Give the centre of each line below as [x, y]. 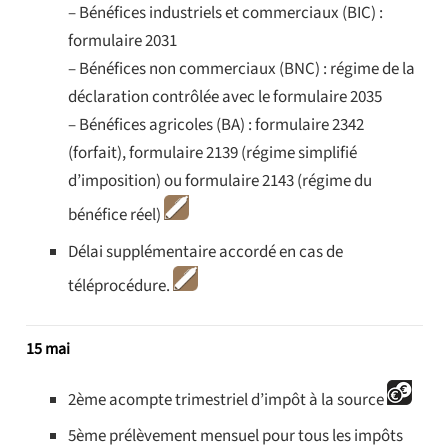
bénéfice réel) [116, 215]
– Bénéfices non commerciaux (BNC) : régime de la [241, 69]
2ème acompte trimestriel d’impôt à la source [227, 399]
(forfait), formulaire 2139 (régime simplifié [212, 153]
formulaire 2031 [122, 41]
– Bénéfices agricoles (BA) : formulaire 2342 [216, 125]
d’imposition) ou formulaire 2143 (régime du [220, 181]
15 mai [47, 348]
